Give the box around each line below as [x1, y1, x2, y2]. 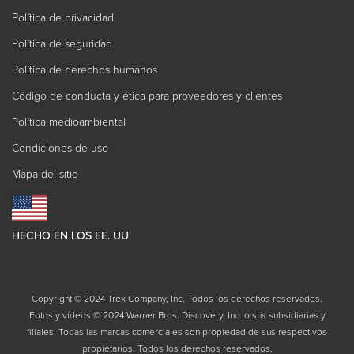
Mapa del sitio [12, 166, 78, 181]
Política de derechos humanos [12, 62, 157, 77]
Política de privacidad [12, 9, 114, 24]
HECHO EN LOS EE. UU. [12, 228, 131, 243]
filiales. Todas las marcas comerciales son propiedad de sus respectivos [27, 325, 327, 338]
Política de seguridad [12, 36, 112, 51]
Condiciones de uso [12, 140, 108, 155]
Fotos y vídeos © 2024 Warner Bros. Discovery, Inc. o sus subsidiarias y [28, 308, 326, 322]
